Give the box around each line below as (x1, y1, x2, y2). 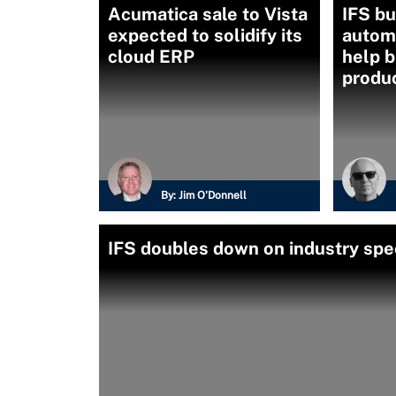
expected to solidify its (108, 25, 302, 46)
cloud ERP (108, 46, 194, 67)
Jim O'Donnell (179, 189, 247, 202)
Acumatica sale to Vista (108, 4, 308, 25)
